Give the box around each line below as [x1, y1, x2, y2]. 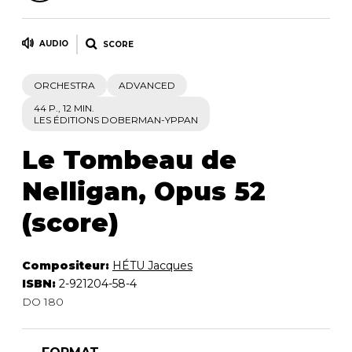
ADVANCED [119, 79, 175, 92]
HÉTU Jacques [112, 258, 192, 273]
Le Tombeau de [22, 145, 236, 176]
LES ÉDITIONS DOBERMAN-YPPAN [34, 114, 198, 126]
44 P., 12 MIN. [34, 102, 94, 115]
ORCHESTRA [34, 79, 95, 92]
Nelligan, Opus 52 [22, 176, 266, 207]
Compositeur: [22, 258, 112, 273]
